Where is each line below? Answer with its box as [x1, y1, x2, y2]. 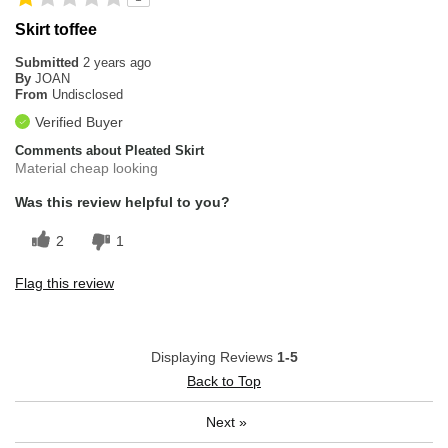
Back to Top [187, 372, 261, 389]
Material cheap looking [15, 160, 158, 177]
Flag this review [15, 274, 114, 291]
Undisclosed [52, 87, 123, 103]
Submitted [15, 55, 83, 71]
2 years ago [83, 55, 151, 71]
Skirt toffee [15, 21, 97, 39]
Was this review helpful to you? [15, 194, 230, 211]
